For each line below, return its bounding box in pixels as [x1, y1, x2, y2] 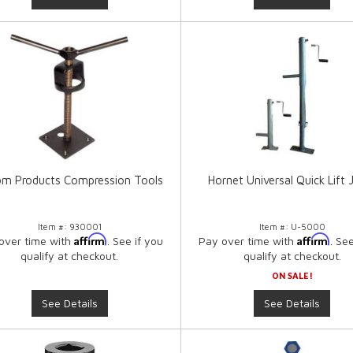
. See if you [107, 234, 164, 248]
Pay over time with [198, 234, 297, 248]
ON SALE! [271, 270, 313, 281]
